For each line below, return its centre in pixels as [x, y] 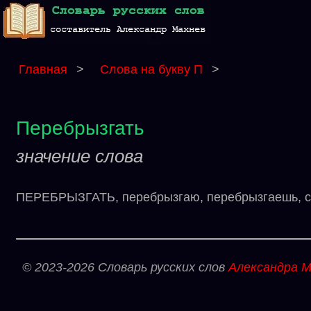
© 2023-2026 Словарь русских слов [125, 267]
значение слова [79, 156]
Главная [43, 69]
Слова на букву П [153, 69]
